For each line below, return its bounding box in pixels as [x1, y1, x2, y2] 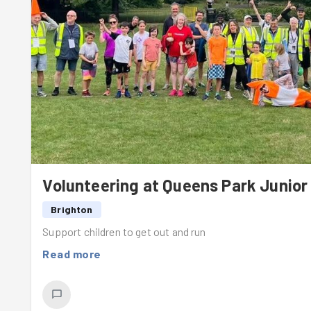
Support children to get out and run [42, 224, 206, 238]
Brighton [51, 203, 93, 215]
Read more [42, 246, 101, 260]
